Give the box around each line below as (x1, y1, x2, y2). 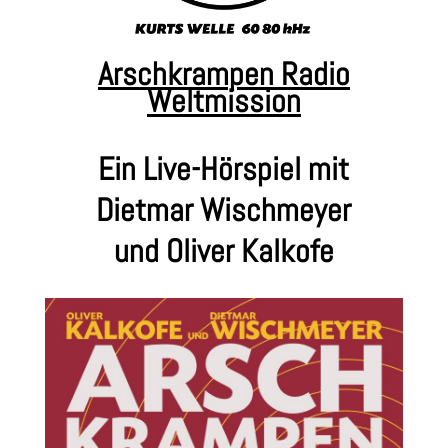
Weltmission (146, 81, 301, 122)
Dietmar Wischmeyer (96, 190, 352, 231)
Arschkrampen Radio (97, 54, 350, 95)
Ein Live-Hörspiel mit (98, 149, 350, 190)
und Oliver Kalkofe (113, 231, 334, 272)
